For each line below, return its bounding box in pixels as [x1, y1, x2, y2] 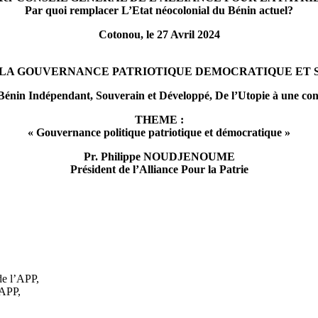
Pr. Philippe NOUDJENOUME [83, 150, 235, 163]
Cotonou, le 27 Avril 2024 [98, 28, 220, 41]
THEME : [134, 114, 184, 126]
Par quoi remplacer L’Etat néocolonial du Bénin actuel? [25, 4, 293, 17]
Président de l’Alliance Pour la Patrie [70, 163, 248, 176]
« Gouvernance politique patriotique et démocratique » [28, 126, 290, 139]
